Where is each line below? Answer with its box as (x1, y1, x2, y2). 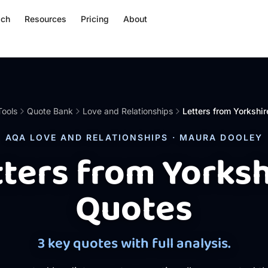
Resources (25, 14, 66, 24)
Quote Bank (27, 106, 73, 116)
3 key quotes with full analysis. (37, 232, 231, 255)
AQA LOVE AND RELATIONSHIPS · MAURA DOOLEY (5, 132, 263, 142)
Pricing (81, 14, 109, 24)
